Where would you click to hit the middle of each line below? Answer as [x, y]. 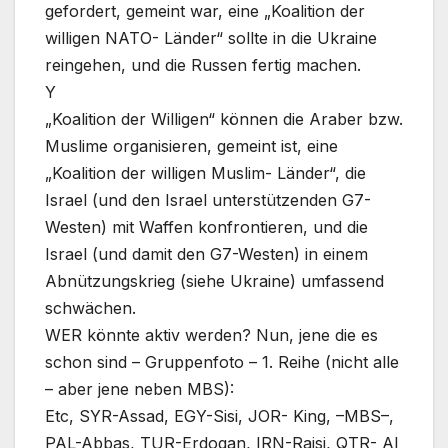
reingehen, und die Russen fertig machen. [203, 65]
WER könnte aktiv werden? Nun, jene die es [211, 335]
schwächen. [90, 308]
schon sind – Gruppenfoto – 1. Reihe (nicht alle [222, 362]
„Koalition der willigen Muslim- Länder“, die [205, 173]
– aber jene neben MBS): [139, 389]
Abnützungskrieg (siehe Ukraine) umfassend [214, 281]
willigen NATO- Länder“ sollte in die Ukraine [211, 38]
